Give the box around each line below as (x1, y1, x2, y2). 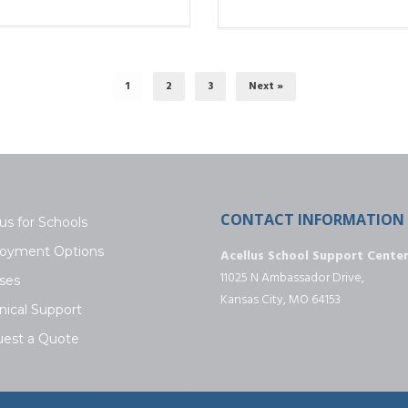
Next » (249, 76, 283, 96)
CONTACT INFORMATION (220, 209, 404, 229)
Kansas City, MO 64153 (220, 289, 341, 311)
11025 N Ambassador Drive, (220, 267, 364, 289)
